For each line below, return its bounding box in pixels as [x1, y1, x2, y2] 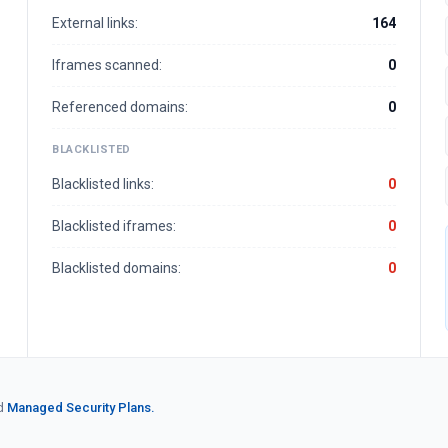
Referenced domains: [52, 99, 188, 115]
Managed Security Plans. [7, 400, 155, 415]
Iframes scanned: [52, 57, 162, 73]
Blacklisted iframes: [52, 218, 176, 234]
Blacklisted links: [52, 176, 154, 192]
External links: [52, 15, 138, 31]
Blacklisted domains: [52, 260, 181, 276]
